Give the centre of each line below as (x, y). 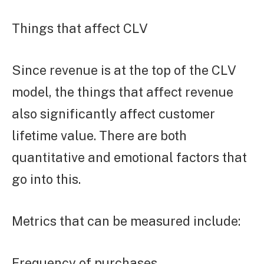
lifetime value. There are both (99, 135)
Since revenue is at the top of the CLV (124, 70)
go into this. (46, 179)
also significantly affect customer (113, 113)
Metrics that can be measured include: (126, 221)
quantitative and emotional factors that (129, 157)
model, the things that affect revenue (123, 92)
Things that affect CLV (80, 28)
